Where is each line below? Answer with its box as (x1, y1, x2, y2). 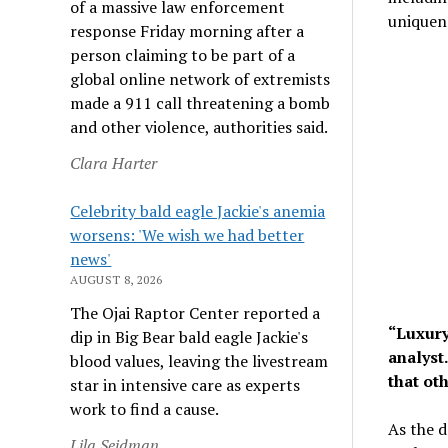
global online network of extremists (70, 67, 331, 90)
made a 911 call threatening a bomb (70, 91, 331, 114)
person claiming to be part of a (70, 43, 296, 66)
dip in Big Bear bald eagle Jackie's (70, 325, 309, 348)
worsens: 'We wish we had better (70, 223, 305, 246)
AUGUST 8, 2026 (70, 271, 163, 287)
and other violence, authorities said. (70, 115, 329, 138)
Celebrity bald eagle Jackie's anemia (70, 199, 326, 222)
